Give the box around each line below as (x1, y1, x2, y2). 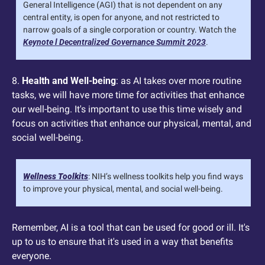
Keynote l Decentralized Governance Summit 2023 (23, 37, 206, 47)
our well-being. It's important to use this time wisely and (12, 103, 242, 115)
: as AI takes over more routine (116, 75, 241, 86)
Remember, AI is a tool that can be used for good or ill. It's (12, 221, 250, 233)
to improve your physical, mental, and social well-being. (23, 183, 223, 193)
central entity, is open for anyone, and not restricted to (23, 12, 219, 22)
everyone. (12, 250, 51, 261)
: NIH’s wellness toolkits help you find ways (88, 171, 243, 181)
